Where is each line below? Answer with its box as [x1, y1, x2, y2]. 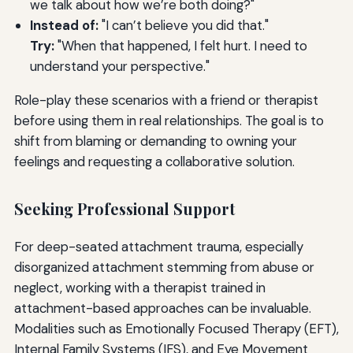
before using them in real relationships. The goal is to [13, 111, 324, 129]
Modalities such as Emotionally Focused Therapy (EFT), [13, 320, 339, 338]
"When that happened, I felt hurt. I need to [54, 36, 307, 54]
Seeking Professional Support [13, 198, 235, 219]
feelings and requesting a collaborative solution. [13, 152, 295, 170]
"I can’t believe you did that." [98, 16, 269, 34]
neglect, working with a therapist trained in [13, 279, 266, 297]
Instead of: [29, 16, 98, 34]
